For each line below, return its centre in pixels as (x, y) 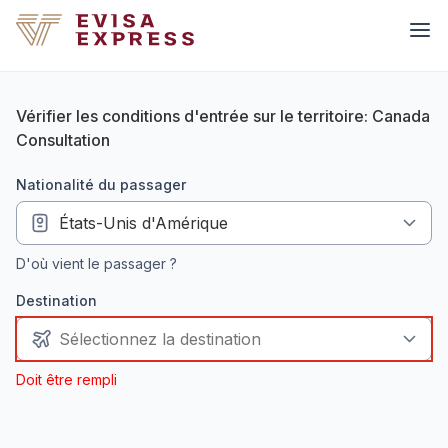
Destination (61, 300)
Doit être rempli (66, 379)
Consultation (63, 140)
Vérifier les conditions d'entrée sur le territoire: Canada (223, 116)
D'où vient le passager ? (96, 263)
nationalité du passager (106, 184)
